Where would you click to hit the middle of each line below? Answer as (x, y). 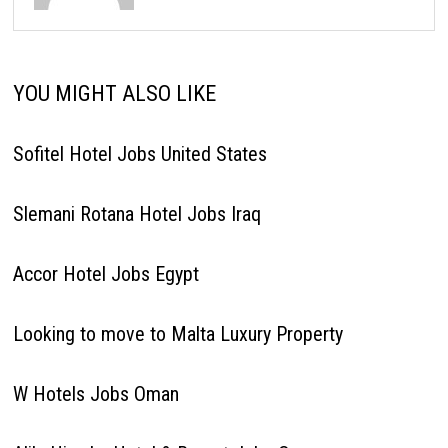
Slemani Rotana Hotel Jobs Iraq (136, 214)
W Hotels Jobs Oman (95, 394)
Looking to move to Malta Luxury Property (177, 334)
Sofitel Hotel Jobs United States (139, 154)
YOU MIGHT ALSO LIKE (114, 93)
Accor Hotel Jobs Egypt (105, 274)
